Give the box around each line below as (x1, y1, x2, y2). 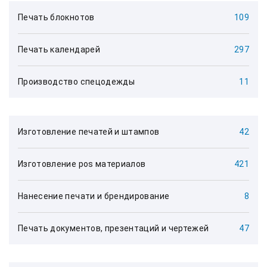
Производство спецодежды (18, 77, 135, 86)
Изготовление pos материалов (18, 159, 146, 169)
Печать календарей (18, 45, 100, 54)
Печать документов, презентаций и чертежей (18, 223, 209, 233)
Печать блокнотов (18, 13, 95, 22)
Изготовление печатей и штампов (18, 127, 160, 136)
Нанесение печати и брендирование (18, 191, 170, 201)
